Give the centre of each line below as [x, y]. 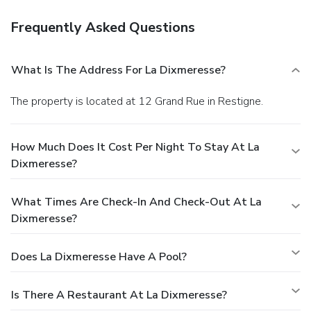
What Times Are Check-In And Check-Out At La [136, 202]
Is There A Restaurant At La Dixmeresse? [119, 295]
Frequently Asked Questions [103, 27]
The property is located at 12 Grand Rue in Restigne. [140, 101]
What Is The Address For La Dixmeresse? [118, 70]
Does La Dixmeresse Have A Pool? [99, 257]
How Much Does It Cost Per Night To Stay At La [135, 147]
